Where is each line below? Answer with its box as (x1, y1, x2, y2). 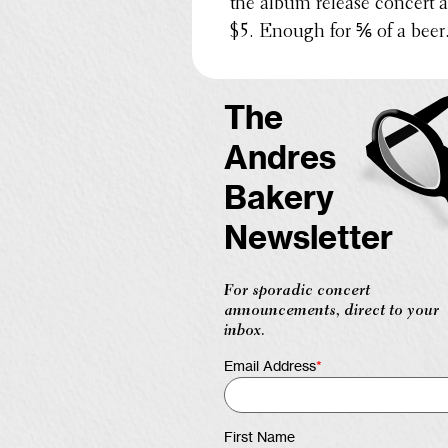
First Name (224, 430, 295, 445)
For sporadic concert (224, 282, 370, 299)
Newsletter (224, 223, 393, 256)
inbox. (224, 322, 265, 339)
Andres (224, 143, 336, 176)
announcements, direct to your (224, 302, 439, 319)
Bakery (224, 183, 334, 216)
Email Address (224, 359, 316, 374)
